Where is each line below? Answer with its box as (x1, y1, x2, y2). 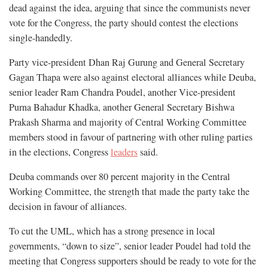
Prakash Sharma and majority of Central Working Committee (9, 115, 246, 129)
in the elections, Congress (9, 145, 111, 159)
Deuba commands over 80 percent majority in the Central (9, 169, 230, 183)
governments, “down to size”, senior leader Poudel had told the (9, 239, 251, 252)
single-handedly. (9, 31, 72, 44)
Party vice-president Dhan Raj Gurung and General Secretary (9, 55, 245, 69)
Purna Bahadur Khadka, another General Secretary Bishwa (9, 100, 234, 114)
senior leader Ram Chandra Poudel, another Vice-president (9, 85, 236, 99)
